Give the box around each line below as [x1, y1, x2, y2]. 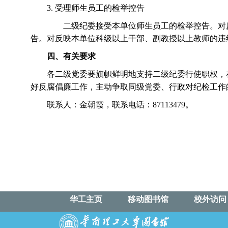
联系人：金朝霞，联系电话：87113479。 [47, 100, 193, 109]
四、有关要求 [47, 52, 96, 61]
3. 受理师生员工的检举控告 [47, 4, 145, 12]
